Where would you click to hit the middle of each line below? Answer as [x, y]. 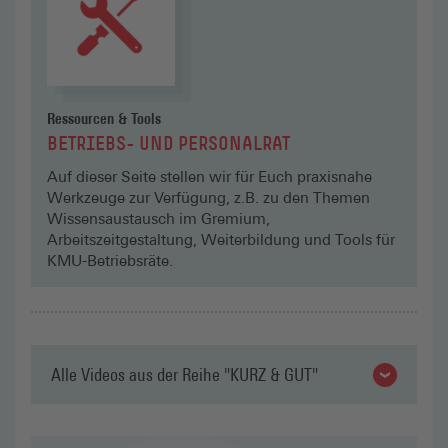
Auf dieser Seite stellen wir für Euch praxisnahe [209, 177]
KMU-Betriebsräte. [110, 261]
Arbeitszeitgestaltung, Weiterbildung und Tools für [221, 240]
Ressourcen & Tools [104, 119]
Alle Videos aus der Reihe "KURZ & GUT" [184, 375]
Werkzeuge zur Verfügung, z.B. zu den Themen [208, 198]
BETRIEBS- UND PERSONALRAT [168, 145]
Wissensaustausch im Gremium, [158, 219]
